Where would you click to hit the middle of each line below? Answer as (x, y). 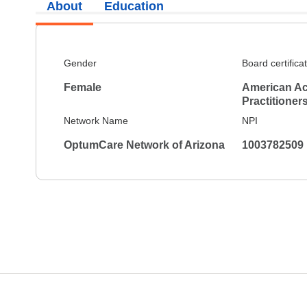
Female (83, 87)
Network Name (96, 121)
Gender (80, 63)
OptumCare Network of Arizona (144, 145)
